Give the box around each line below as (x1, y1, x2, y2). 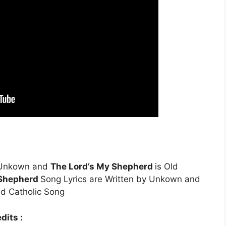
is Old (155, 161, 178, 172)
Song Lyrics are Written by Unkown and (40, 174, 200, 185)
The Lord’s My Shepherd (50, 161, 155, 172)
